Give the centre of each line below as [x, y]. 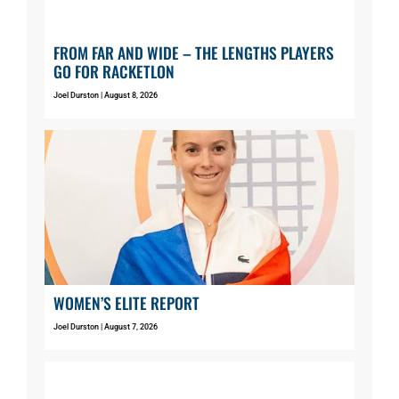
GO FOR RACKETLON [114, 71]
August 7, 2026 [130, 326]
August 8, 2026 [130, 95]
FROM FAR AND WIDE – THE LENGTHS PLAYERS [194, 52]
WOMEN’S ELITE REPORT [126, 302]
